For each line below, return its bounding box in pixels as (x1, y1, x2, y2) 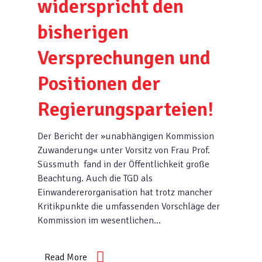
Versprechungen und (37, 46, 211, 70)
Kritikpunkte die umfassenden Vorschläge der (37, 201, 220, 212)
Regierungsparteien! (37, 97, 213, 122)
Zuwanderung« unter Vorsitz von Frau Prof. (37, 144, 210, 156)
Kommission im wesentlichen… (37, 215, 161, 226)
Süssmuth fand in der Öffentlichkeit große (37, 158, 209, 170)
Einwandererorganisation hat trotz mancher (37, 187, 212, 198)
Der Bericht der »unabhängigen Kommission (37, 130, 214, 142)
